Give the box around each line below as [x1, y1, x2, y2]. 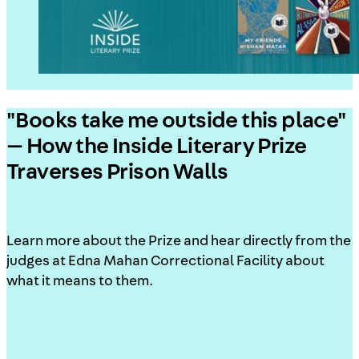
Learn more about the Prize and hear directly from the [6, 234, 351, 249]
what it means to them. [6, 274, 154, 289]
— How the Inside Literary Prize [6, 135, 307, 159]
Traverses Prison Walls [6, 161, 228, 184]
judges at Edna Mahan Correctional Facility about [6, 254, 325, 269]
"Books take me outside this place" [6, 110, 347, 133]
